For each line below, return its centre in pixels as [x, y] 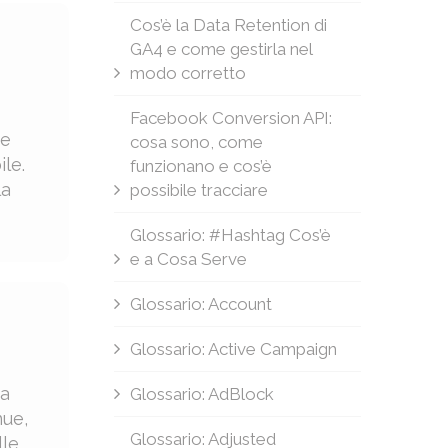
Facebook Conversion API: [230, 118]
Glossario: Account [200, 304]
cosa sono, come [196, 142]
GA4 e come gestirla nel [220, 49]
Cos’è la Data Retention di [228, 25]
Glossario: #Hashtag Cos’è [230, 235]
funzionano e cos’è [200, 166]
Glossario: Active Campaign [233, 349]
